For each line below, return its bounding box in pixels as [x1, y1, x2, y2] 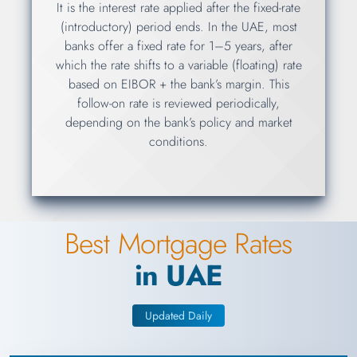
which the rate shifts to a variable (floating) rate [55, 56, 302, 74]
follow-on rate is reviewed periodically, [77, 94, 280, 112]
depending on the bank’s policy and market [65, 113, 292, 131]
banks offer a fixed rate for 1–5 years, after [65, 37, 292, 55]
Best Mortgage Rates [65, 222, 292, 265]
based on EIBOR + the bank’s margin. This [68, 75, 289, 93]
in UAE [135, 254, 222, 296]
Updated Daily [145, 308, 212, 324]
